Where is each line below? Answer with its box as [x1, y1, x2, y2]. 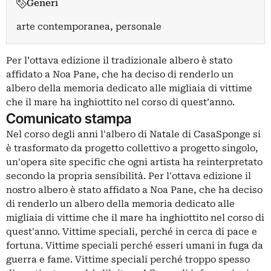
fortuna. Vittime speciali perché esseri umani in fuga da [6, 240, 263, 252]
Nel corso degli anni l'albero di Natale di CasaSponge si [6, 129, 261, 140]
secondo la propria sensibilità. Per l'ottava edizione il [6, 171, 251, 182]
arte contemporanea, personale [16, 21, 162, 33]
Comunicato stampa [6, 110, 131, 127]
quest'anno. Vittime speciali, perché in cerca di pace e [6, 226, 257, 238]
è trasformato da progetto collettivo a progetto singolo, [6, 143, 258, 154]
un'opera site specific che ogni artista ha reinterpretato [6, 157, 263, 168]
